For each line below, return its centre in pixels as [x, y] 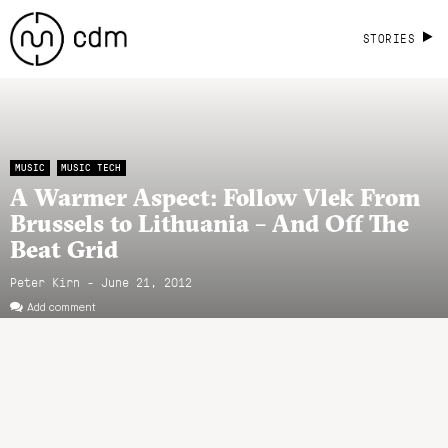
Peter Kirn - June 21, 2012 [101, 281]
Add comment [61, 307]
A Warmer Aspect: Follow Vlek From [215, 196]
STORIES [389, 38]
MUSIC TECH [91, 167]
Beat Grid [64, 248]
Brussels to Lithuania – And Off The [209, 222]
